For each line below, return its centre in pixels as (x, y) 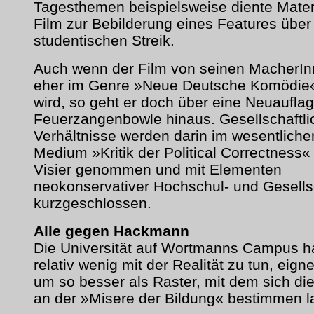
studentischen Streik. (104, 40)
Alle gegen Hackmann (111, 231)
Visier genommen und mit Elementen (158, 169)
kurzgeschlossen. (93, 203)
